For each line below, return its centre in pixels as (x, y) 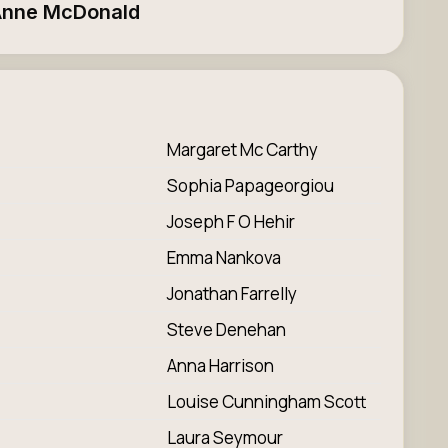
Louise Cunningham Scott (266, 401)
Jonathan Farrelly (236, 293)
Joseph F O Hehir (230, 221)
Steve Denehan (226, 329)
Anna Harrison (220, 365)
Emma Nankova (223, 257)
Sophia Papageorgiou (259, 185)
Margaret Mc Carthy (242, 149)
